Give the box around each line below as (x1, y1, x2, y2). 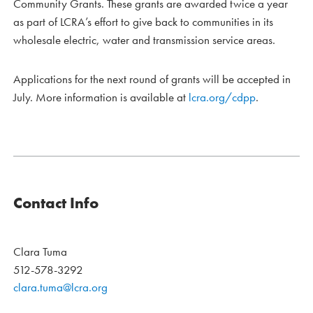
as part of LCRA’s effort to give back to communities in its (13, 14, 273, 30)
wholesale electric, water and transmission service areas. (13, 32, 275, 48)
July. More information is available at (13, 89, 189, 105)
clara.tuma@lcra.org (13, 279, 108, 296)
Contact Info (13, 193, 99, 214)
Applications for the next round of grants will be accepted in (13, 71, 291, 87)
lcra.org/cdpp (189, 89, 256, 105)
